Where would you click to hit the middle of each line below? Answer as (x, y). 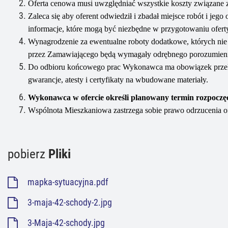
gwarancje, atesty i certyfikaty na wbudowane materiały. (118, 80)
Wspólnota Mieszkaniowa (71, 110)
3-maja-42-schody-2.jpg (69, 203)
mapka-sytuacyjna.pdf (67, 182)
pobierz (28, 154)
